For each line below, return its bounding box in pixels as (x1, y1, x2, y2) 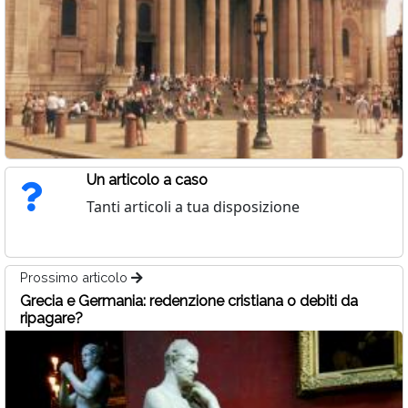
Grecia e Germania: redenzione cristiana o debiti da (20, 291, 358, 310)
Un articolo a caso (86, 170, 208, 189)
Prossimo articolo (20, 269, 131, 285)
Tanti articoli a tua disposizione (86, 196, 300, 217)
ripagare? (20, 309, 83, 327)
